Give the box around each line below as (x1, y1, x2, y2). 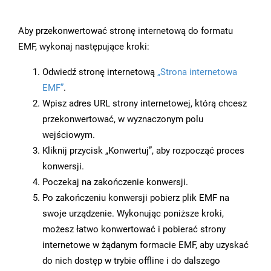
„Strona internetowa (157, 67, 237, 78)
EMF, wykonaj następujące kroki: (18, 41, 149, 53)
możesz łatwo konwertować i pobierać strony (42, 224, 226, 235)
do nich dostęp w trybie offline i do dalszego (42, 255, 220, 267)
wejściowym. (42, 129, 95, 141)
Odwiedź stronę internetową (42, 67, 157, 78)
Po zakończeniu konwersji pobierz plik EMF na (42, 192, 229, 204)
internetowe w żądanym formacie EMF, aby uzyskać (42, 240, 249, 251)
